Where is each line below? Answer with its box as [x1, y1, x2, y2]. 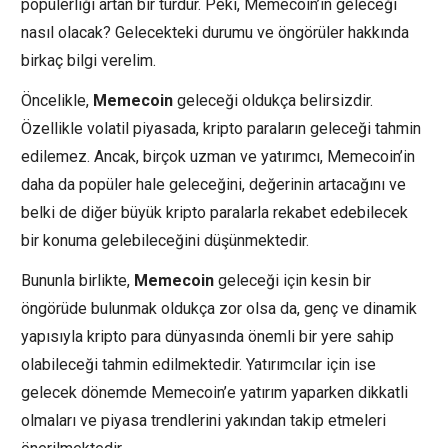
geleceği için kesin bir [214, 270, 371, 290]
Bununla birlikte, [21, 270, 134, 290]
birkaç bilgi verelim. [21, 50, 156, 70]
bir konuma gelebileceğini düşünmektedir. [21, 230, 309, 250]
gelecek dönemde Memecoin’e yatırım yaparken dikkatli [21, 382, 408, 402]
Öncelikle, [21, 90, 93, 110]
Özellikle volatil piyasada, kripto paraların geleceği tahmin [21, 118, 421, 138]
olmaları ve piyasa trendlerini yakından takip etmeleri [21, 410, 386, 430]
